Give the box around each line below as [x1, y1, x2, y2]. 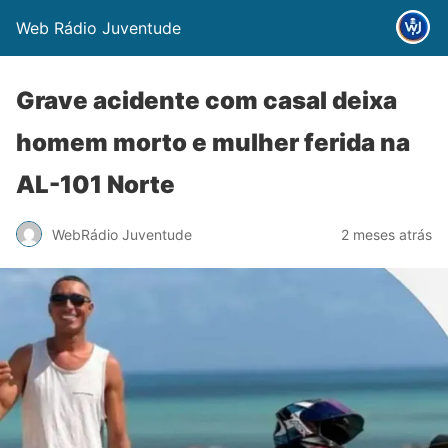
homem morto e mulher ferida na [16, 128, 410, 157]
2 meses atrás [341, 225, 432, 243]
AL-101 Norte [16, 170, 175, 199]
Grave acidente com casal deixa [16, 86, 397, 115]
